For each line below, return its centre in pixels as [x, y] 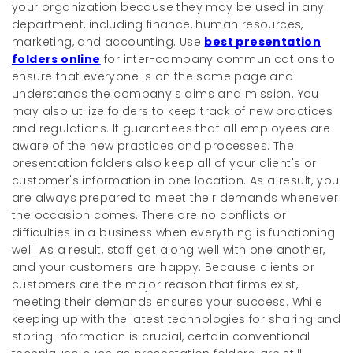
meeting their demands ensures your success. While [167, 301]
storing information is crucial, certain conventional [161, 336]
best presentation [263, 41]
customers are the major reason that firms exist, [155, 284]
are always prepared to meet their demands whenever [175, 197]
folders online [56, 59]
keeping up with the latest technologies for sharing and [176, 319]
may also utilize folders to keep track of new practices [172, 111]
